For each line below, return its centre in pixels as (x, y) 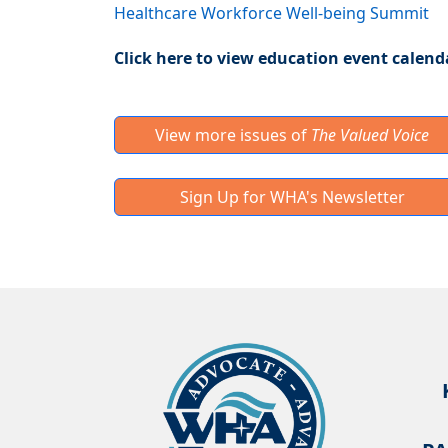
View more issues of (233, 135)
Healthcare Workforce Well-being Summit (271, 13)
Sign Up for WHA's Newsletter (292, 197)
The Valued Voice (370, 135)
